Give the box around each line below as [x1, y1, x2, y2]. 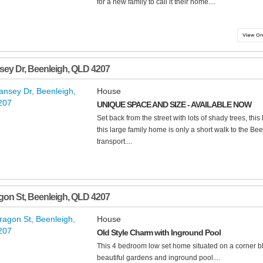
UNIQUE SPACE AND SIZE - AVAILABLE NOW [97, 100, 251, 110]
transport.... [97, 137, 132, 146]
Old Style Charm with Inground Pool [97, 228, 221, 238]
